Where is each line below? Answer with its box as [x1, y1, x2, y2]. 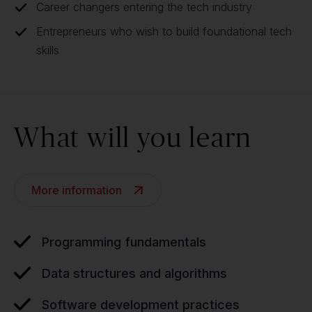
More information [31, 183, 122, 197]
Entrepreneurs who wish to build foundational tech [36, 24, 292, 38]
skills [36, 43, 59, 57]
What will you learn [14, 121, 253, 153]
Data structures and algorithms [42, 266, 227, 281]
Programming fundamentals [42, 235, 206, 249]
